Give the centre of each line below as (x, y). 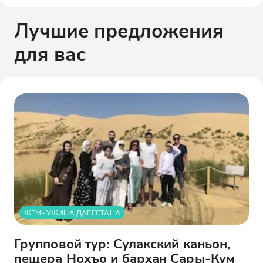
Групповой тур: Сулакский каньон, (122, 243)
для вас (50, 54)
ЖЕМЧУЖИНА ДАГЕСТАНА (72, 213)
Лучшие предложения (119, 30)
